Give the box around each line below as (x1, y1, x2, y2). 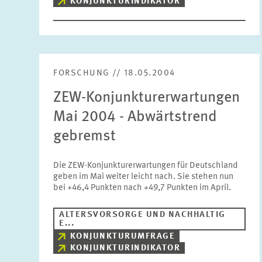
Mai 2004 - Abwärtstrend (53, 109, 218, 125)
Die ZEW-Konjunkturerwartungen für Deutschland (53, 161, 239, 170)
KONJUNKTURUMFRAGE (70, 232, 175, 241)
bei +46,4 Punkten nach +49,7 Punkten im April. (53, 184, 232, 192)
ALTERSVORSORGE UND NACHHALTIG (59, 211, 226, 219)
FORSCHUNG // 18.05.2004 (53, 69, 175, 78)
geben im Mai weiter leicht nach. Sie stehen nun (53, 173, 234, 181)
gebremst (53, 129, 116, 144)
